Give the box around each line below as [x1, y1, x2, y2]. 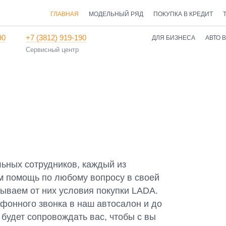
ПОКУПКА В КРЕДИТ [153, 11, 213, 18]
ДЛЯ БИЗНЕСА [151, 34, 195, 41]
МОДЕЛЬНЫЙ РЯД [88, 11, 143, 18]
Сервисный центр [26, 46, 79, 53]
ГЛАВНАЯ [50, 11, 79, 18]
